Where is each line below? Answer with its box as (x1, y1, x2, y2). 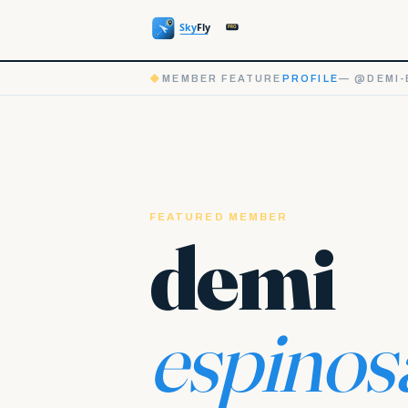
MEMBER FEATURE (162, 72, 282, 84)
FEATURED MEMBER (149, 211, 289, 223)
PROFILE (281, 72, 339, 84)
